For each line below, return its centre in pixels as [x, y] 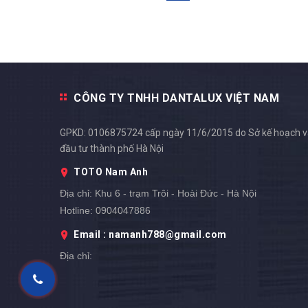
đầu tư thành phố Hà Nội [112, 149]
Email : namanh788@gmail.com [150, 235]
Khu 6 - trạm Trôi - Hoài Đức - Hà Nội [174, 194]
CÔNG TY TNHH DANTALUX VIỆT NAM [176, 98]
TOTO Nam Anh [111, 172]
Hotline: [76, 211]
